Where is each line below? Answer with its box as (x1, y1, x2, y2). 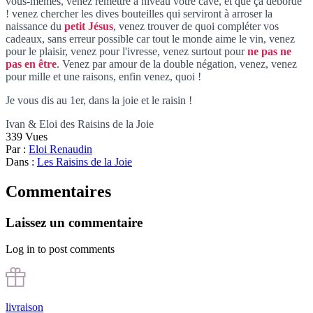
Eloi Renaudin (29, 143, 92, 155)
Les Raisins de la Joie (37, 155, 132, 168)
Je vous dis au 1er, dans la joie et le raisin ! (6, 94, 195, 106)
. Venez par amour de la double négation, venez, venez (57, 57, 297, 70)
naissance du (6, 20, 64, 32)
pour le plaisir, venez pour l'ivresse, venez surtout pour (6, 45, 247, 57)
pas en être (6, 57, 57, 70)
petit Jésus (64, 20, 113, 32)
